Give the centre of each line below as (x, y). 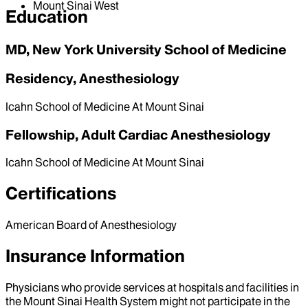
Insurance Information (95, 256)
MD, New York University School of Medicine (146, 49)
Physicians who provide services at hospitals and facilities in (152, 287)
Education (47, 16)
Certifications (61, 194)
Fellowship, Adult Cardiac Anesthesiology (138, 134)
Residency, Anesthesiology (92, 79)
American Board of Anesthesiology (91, 225)
